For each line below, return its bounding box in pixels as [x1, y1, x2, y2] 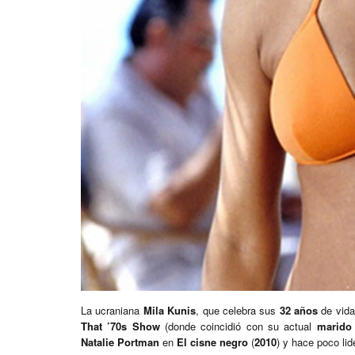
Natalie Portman [81, 334, 159, 350]
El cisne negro [177, 334, 248, 350]
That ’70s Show [81, 319, 160, 334]
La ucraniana [81, 303, 143, 319]
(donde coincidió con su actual [159, 319, 317, 334]
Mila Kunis [143, 303, 197, 319]
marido [316, 319, 352, 334]
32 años [279, 303, 319, 319]
